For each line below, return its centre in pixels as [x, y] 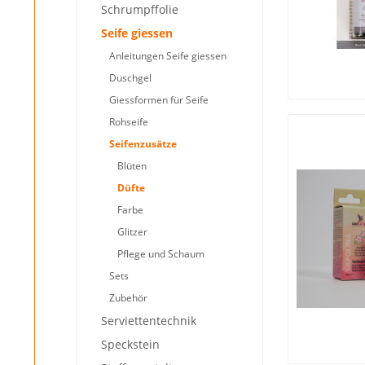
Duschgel [130, 78]
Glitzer [132, 232]
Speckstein [130, 344]
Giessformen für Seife [159, 100]
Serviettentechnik [149, 321]
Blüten [132, 166]
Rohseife [129, 122]
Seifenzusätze [143, 144]
